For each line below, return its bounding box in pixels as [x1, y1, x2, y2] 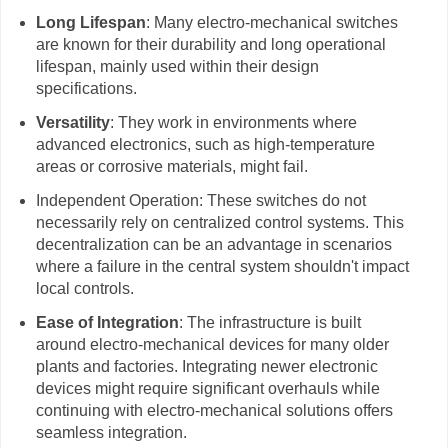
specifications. [35, 80, 137, 98]
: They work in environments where [109, 113, 357, 131]
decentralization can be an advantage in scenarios [35, 235, 392, 253]
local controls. [35, 279, 134, 297]
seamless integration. [35, 423, 187, 441]
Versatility [35, 113, 110, 131]
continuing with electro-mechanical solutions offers [35, 401, 393, 419]
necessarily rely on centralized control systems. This [35, 213, 404, 231]
